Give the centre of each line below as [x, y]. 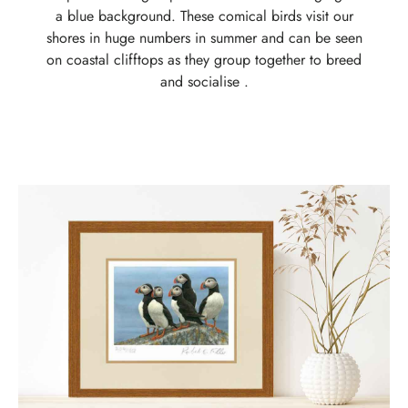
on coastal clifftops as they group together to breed [204, 59]
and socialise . [204, 81]
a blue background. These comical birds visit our [204, 15]
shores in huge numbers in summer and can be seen [204, 37]
